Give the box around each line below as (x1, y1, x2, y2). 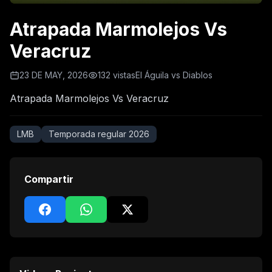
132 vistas (98, 70, 135, 80)
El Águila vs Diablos (135, 70, 212, 80)
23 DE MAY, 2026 (19, 70, 88, 80)
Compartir (24, 173, 73, 185)
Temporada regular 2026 (49, 129, 149, 139)
